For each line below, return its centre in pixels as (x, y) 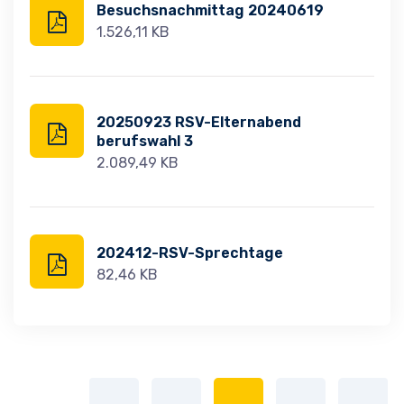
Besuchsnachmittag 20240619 (210, 10)
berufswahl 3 (145, 141)
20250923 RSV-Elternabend (199, 122)
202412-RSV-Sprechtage (190, 253)
